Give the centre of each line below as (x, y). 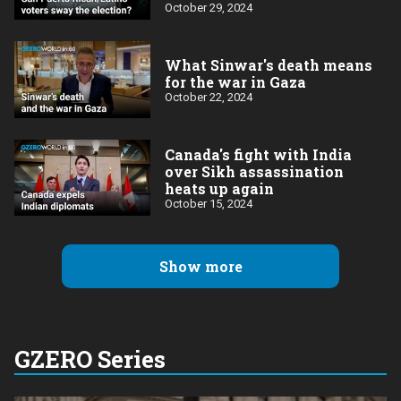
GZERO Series (90, 359)
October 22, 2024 (209, 97)
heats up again (219, 188)
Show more (200, 267)
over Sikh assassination (254, 171)
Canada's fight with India (258, 154)
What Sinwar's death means (269, 64)
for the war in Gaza (235, 81)
